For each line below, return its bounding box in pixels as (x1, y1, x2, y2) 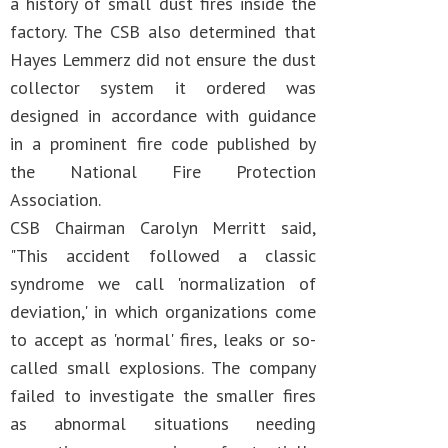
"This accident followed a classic (10, 244, 316, 267)
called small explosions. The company (10, 356, 316, 379)
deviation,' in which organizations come (10, 300, 316, 323)
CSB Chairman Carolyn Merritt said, (10, 216, 316, 239)
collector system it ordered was (10, 76, 316, 99)
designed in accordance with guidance (10, 104, 316, 127)
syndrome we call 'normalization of (10, 272, 316, 295)
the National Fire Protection (10, 160, 316, 183)
